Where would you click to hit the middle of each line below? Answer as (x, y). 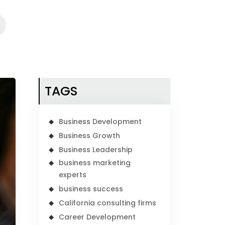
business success (91, 189)
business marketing (95, 163)
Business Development (100, 122)
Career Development (97, 217)
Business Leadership (96, 150)
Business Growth (90, 136)
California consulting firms (108, 203)
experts (73, 175)
